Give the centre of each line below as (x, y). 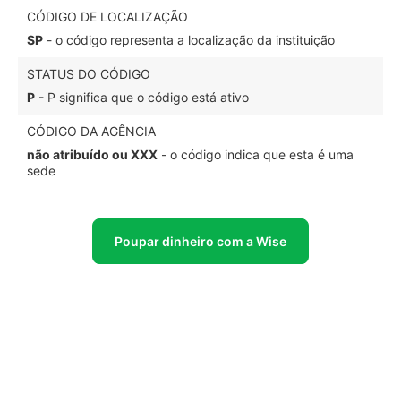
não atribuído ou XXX (92, 154)
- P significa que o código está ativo (142, 97)
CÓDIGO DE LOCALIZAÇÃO (107, 17)
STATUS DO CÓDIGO (89, 74)
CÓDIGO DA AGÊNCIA (91, 131)
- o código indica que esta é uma (256, 154)
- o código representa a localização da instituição (189, 40)
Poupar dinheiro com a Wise (200, 241)
